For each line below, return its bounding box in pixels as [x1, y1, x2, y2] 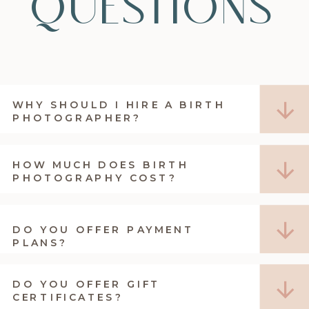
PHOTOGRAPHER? [12, 112, 142, 125]
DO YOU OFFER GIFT [12, 278, 161, 291]
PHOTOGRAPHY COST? [12, 172, 177, 185]
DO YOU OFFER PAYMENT [12, 223, 195, 236]
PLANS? [12, 236, 68, 250]
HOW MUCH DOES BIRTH [12, 158, 189, 171]
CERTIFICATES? [12, 291, 129, 304]
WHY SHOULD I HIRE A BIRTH [12, 98, 226, 111]
